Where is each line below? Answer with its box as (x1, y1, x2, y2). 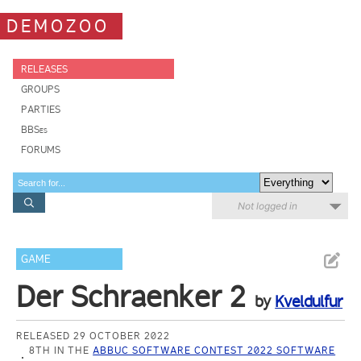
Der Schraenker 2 (16, 279, 247, 314)
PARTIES (21, 103, 60, 115)
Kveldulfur (275, 292, 343, 311)
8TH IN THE (29, 344, 93, 356)
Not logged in (238, 200, 297, 212)
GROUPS (21, 83, 60, 95)
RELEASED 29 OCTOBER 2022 (16, 330, 171, 342)
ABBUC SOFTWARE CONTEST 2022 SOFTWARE (93, 344, 336, 356)
